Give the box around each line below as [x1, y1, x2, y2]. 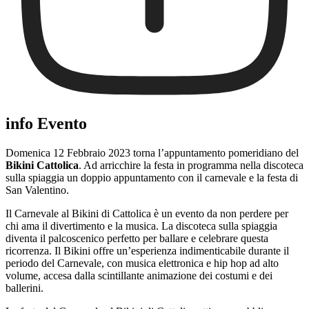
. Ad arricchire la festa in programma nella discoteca [79, 159, 303, 171]
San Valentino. [6, 183, 69, 196]
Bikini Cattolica [6, 159, 79, 171]
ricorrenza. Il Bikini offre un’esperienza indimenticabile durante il [6, 244, 289, 257]
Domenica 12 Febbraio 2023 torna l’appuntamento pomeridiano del [6, 146, 299, 159]
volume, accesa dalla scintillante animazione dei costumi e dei [6, 269, 272, 281]
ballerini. [6, 281, 43, 294]
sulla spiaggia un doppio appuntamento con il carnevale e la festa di [6, 171, 298, 183]
